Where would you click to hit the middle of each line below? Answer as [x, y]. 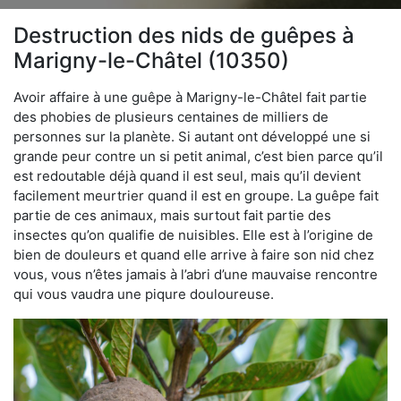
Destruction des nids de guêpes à [184, 35]
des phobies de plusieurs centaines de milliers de [171, 116]
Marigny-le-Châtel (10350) [151, 60]
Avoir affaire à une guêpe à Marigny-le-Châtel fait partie [190, 97]
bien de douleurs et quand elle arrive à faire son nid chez [194, 254]
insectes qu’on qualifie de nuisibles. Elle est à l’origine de [193, 235]
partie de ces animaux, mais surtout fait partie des [172, 215]
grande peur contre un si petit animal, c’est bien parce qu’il [198, 156]
